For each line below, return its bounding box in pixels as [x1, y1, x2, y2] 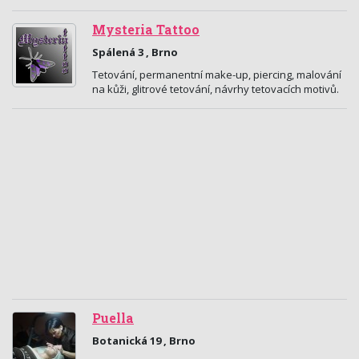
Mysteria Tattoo [92, 22, 200, 38]
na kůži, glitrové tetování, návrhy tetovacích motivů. [92, 82, 339, 96]
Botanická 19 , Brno [92, 333, 196, 348]
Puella [92, 310, 134, 326]
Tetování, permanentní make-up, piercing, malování [92, 67, 341, 82]
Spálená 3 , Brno [92, 45, 178, 59]
